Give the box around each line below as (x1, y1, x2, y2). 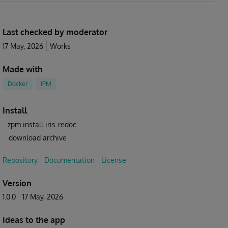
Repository (3, 156, 38, 164)
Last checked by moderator (3, 27, 107, 37)
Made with (3, 64, 43, 74)
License (101, 156, 126, 164)
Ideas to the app (3, 215, 65, 225)
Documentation (44, 156, 95, 164)
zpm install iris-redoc (6, 120, 76, 129)
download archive (7, 133, 67, 142)
